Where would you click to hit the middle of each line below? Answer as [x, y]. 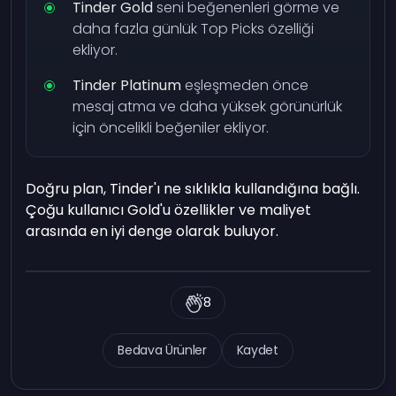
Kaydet [257, 350]
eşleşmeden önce [245, 86]
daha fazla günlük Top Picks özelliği [194, 29]
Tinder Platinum [127, 86]
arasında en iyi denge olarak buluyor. [152, 232]
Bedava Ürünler [162, 350]
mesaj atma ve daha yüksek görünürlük [208, 107]
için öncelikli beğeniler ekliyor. [171, 128]
